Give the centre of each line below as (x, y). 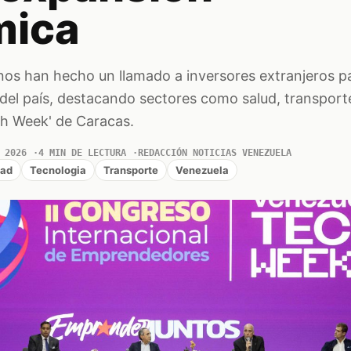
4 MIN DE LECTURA (82, 153)
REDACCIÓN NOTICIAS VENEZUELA (214, 153)
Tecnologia (58, 170)
